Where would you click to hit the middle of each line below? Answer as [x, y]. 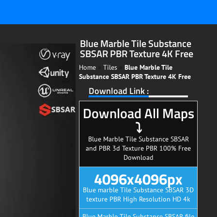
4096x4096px [138, 179]
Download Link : [119, 90]
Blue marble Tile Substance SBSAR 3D [138, 190]
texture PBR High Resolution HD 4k [138, 199]
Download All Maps [138, 113]
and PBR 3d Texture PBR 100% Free [138, 148]
